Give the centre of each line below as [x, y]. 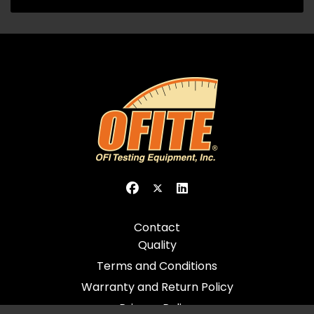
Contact [157, 227]
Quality [157, 245]
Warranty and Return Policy [157, 287]
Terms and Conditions [157, 266]
